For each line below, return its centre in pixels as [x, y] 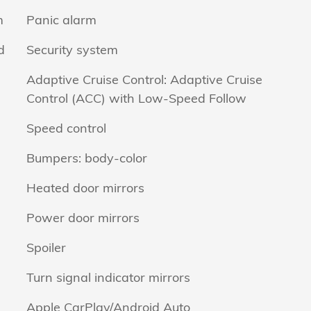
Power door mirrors [83, 218]
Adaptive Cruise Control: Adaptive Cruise [144, 79]
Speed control [66, 128]
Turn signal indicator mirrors [108, 277]
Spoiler [46, 247]
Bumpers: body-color [87, 158]
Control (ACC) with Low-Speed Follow [136, 98]
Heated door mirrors [85, 188]
